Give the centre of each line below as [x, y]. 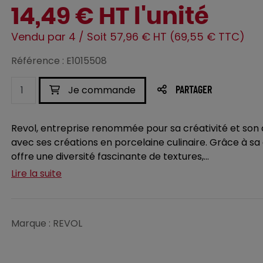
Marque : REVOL [47, 223]
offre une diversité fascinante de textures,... [110, 156]
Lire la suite [36, 173]
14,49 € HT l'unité [110, 17]
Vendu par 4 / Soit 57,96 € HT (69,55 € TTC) [128, 37]
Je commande [101, 90]
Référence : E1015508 [59, 61]
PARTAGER [194, 90]
